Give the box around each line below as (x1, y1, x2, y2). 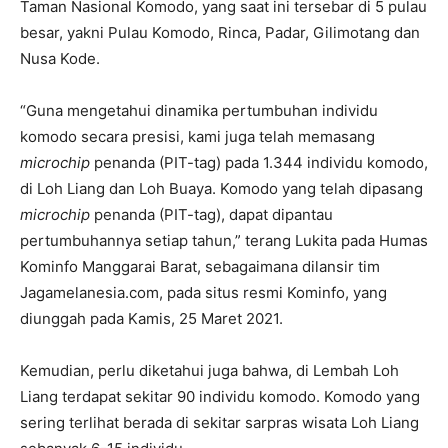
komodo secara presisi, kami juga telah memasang (20, 126, 375, 146)
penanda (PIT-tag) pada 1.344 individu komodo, (90, 152, 428, 172)
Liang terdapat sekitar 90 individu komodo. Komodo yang (20, 386, 420, 406)
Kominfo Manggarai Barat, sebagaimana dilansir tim (20, 256, 380, 276)
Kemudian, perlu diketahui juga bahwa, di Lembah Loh (20, 360, 399, 380)
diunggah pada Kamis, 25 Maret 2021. (20, 308, 283, 328)
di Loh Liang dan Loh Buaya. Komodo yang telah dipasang (20, 178, 423, 198)
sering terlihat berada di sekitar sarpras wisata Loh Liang (20, 412, 419, 432)
